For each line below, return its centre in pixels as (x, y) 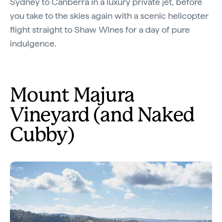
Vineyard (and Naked (103, 116)
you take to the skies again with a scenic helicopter (109, 15)
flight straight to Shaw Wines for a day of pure (100, 29)
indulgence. (33, 43)
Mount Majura (72, 96)
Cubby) (42, 136)
